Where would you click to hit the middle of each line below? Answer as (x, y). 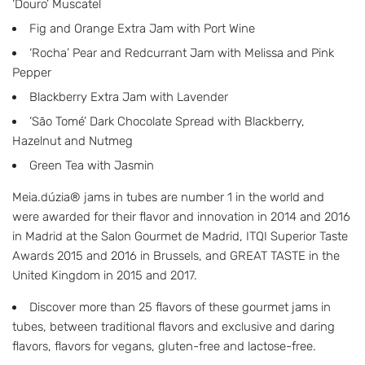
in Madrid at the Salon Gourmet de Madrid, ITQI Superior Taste (180, 236)
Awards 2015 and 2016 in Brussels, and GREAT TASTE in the (176, 256)
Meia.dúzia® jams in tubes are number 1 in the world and (168, 197)
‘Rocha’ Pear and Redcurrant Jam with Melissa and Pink (182, 53)
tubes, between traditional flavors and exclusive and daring (174, 327)
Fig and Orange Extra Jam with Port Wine (142, 29)
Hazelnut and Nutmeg (73, 141)
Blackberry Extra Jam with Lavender (129, 97)
